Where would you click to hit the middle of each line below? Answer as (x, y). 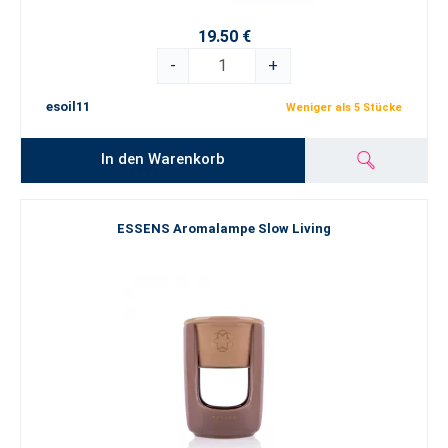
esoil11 (68, 107)
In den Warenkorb (163, 158)
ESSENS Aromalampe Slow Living (224, 228)
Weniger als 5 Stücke (344, 108)
